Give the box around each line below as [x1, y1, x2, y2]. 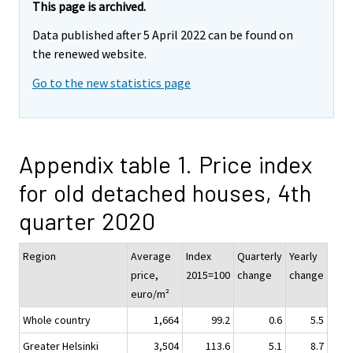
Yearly [289, 249, 318, 264]
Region [23, 249, 56, 264]
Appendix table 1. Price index [19, 150, 312, 179]
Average [131, 249, 171, 264]
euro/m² [131, 287, 169, 302]
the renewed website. [32, 46, 147, 62]
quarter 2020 [19, 206, 155, 236]
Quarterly [237, 249, 282, 264]
